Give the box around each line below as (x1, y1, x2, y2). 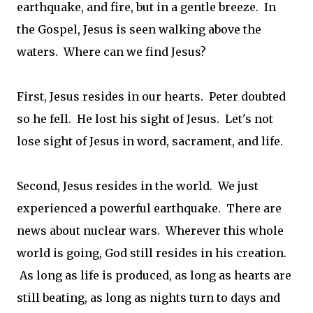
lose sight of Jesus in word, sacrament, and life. (17, 133, 283, 148)
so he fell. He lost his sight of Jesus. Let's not (17, 111, 273, 126)
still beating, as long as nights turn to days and (17, 290, 280, 305)
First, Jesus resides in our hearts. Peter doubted (17, 89, 286, 103)
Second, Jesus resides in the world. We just (17, 178, 259, 193)
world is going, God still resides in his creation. (17, 245, 286, 260)
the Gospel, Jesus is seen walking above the (17, 22, 261, 36)
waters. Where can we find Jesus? (17, 44, 206, 59)
